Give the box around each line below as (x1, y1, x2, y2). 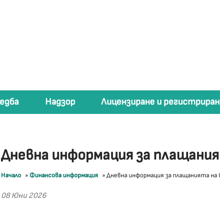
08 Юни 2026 (1, 191, 47, 200)
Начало (1, 171, 22, 179)
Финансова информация (29, 171, 99, 179)
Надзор (45, 96, 75, 108)
